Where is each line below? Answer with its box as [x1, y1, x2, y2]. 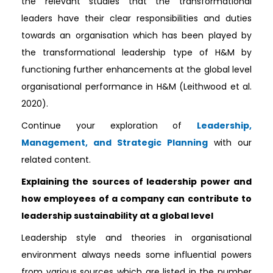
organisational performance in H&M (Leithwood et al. [21, 80, 252, 93]
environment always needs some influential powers [21, 248, 252, 261]
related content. [21, 153, 91, 166]
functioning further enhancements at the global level [21, 63, 252, 76]
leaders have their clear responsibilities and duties [21, 12, 252, 24]
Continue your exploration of [21, 119, 197, 132]
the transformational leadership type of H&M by [21, 46, 252, 58]
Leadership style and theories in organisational [21, 231, 252, 244]
